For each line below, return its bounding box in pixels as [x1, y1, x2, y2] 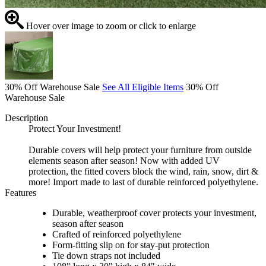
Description [5, 113, 48, 123]
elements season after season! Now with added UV [28, 156, 220, 166]
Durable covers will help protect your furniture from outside [28, 145, 252, 156]
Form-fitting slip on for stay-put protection [52, 240, 210, 251]
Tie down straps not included [52, 251, 160, 261]
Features [5, 188, 36, 198]
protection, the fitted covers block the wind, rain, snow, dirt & [28, 166, 258, 177]
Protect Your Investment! [28, 123, 121, 134]
